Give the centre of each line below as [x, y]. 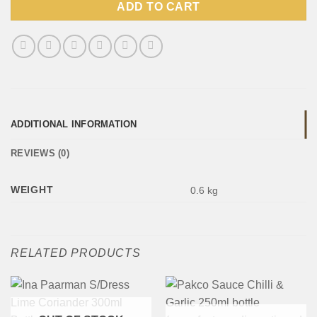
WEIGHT [32, 190]
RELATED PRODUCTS [76, 253]
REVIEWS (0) [40, 154]
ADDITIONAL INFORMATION [74, 125]
